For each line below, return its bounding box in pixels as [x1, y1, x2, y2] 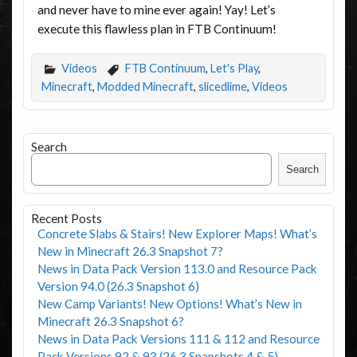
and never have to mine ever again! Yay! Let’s [37, 2, 276, 17]
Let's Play [210, 61, 258, 75]
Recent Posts [30, 210, 102, 226]
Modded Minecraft [96, 80, 194, 94]
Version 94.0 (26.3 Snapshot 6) [37, 278, 199, 293]
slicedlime [198, 80, 247, 94]
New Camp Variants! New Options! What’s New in [37, 296, 302, 311]
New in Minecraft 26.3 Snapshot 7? [37, 243, 223, 258]
